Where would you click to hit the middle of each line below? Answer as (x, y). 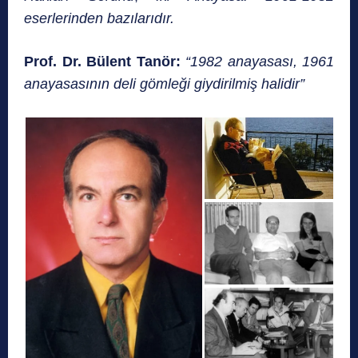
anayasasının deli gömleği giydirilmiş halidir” (166, 84)
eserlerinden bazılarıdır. (101, 19)
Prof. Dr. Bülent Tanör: (105, 62)
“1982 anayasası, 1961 (260, 62)
